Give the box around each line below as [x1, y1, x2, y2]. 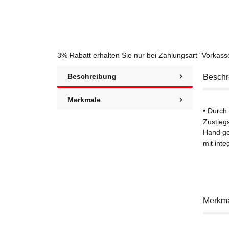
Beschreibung [67, 72, 117, 80]
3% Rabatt [57, 51, 91, 59]
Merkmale [67, 95, 101, 104]
